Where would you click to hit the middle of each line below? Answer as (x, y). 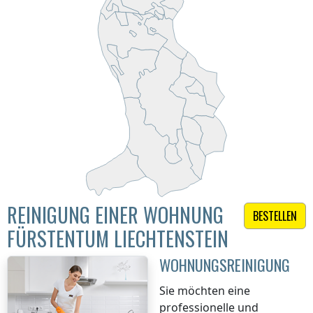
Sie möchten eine (205, 291)
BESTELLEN (275, 216)
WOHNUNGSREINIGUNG (225, 265)
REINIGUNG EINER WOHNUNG (115, 215)
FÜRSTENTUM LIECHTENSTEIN (118, 239)
